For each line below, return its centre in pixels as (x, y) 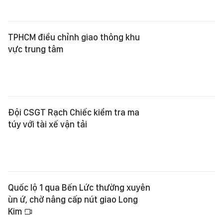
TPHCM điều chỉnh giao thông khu (74, 37)
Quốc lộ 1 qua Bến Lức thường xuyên (79, 187)
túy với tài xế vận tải (48, 124)
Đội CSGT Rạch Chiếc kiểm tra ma (74, 112)
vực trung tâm (36, 49)
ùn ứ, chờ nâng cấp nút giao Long (73, 199)
